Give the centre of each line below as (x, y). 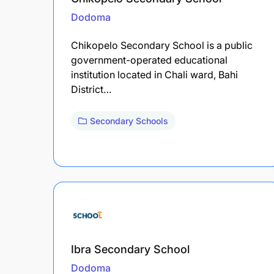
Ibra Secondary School (130, 249)
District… (91, 89)
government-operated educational (149, 60)
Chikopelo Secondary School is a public (162, 45)
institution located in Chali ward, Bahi (154, 74)
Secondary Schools (129, 120)
